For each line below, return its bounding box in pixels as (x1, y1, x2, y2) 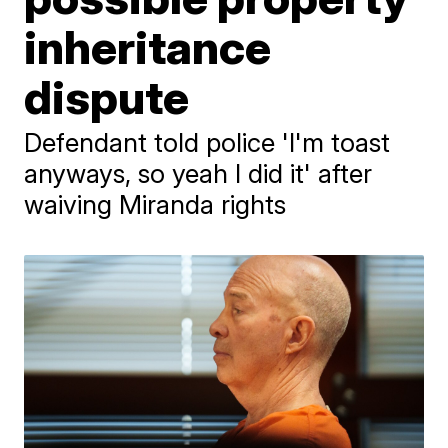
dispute (24, 69, 190, 125)
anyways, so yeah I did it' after (24, 158, 373, 189)
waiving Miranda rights (24, 189, 287, 220)
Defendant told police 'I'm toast (24, 127, 391, 158)
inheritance (24, 19, 272, 75)
